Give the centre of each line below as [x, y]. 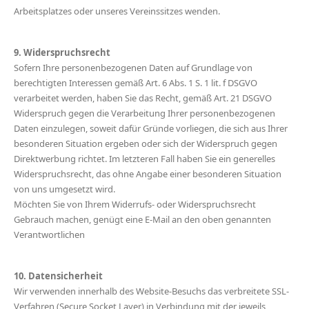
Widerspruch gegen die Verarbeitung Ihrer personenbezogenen [144, 113]
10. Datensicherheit [58, 276]
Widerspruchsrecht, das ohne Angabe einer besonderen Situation [148, 174]
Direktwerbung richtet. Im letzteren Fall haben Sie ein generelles [144, 159]
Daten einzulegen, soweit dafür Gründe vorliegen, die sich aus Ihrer [151, 128]
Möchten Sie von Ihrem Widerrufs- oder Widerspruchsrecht [135, 204]
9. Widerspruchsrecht [62, 52]
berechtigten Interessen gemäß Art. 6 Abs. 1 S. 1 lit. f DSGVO [136, 83]
